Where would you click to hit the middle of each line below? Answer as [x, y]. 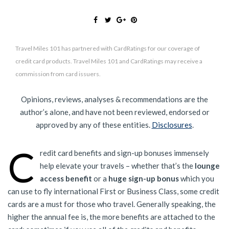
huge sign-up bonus [144, 179]
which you [197, 179]
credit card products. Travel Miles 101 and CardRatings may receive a [109, 61]
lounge [207, 166]
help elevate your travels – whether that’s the [117, 166]
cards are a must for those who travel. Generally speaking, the [112, 204]
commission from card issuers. [58, 74]
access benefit [66, 179]
